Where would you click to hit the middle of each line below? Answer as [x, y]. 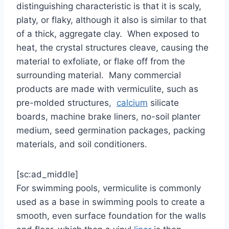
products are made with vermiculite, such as [107, 89]
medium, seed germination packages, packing [111, 130]
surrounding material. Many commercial [99, 75]
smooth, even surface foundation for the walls [111, 215]
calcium [132, 102]
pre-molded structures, [66, 102]
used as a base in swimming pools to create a [111, 202]
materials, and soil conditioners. [82, 144]
